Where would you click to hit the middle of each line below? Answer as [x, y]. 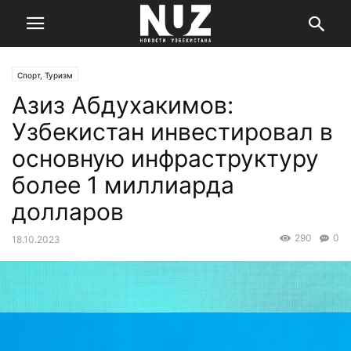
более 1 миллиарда [123, 185]
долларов [68, 212]
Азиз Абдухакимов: [123, 105]
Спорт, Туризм [45, 75]
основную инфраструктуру [165, 158]
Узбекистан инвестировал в [172, 132]
